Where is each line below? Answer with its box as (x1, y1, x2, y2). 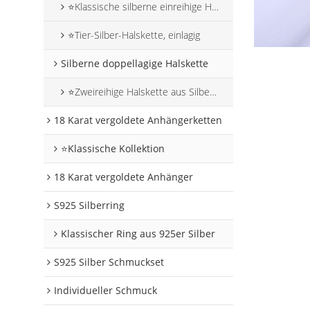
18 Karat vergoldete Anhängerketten (54, 113, 223, 127)
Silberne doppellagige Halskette (61, 57, 209, 71)
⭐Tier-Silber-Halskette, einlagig (68, 28, 201, 42)
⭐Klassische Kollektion (61, 142, 165, 156)
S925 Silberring (54, 199, 125, 212)
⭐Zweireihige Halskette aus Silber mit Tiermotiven (68, 85, 210, 99)
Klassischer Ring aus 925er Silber (61, 227, 216, 241)
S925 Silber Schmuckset (54, 255, 165, 269)
